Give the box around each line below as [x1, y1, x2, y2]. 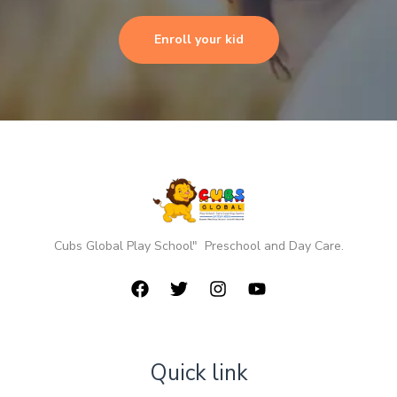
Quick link [149, 358, 248, 389]
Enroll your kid [153, 31, 244, 49]
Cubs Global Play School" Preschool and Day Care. [53, 237, 344, 255]
